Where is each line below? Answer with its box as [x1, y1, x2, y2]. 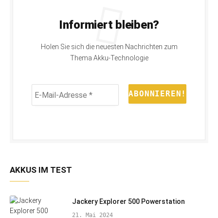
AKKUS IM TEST [10, 165, 72, 175]
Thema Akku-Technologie [70, 54, 148, 62]
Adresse [31, 106, 59, 115]
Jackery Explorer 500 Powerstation [72, 198, 185, 206]
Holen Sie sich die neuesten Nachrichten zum [40, 43, 178, 51]
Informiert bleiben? [58, 18, 160, 32]
